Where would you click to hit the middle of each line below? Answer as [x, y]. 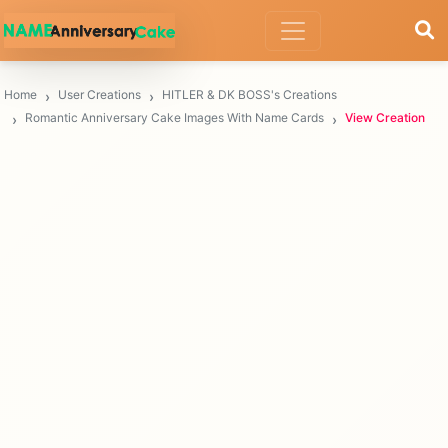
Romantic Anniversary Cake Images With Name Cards [174, 118]
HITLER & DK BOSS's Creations [249, 95]
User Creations [99, 95]
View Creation [385, 118]
